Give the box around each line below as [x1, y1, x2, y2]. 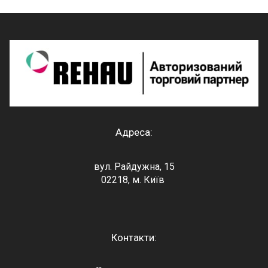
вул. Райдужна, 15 [93, 160, 175, 172]
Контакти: [111, 231, 157, 243]
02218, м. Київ [101, 173, 167, 185]
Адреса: [115, 126, 153, 138]
